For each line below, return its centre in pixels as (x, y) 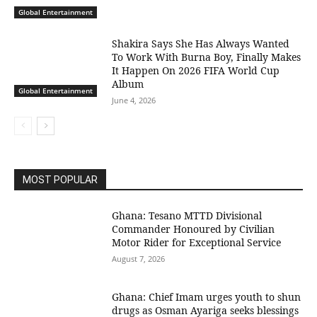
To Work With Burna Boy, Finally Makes (207, 57)
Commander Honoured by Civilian (194, 229)
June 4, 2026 (134, 100)
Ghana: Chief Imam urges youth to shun (207, 297)
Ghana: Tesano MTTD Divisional (187, 215)
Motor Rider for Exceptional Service (197, 242)
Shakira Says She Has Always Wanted (201, 43)
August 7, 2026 (139, 258)
